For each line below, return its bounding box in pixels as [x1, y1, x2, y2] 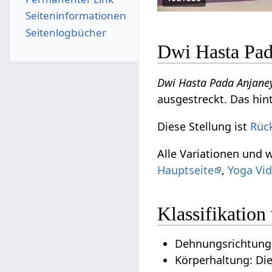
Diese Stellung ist [157, 118, 251, 134]
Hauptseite [157, 162, 214, 177]
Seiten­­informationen [25, 8, 126, 23]
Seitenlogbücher [25, 25, 106, 39]
